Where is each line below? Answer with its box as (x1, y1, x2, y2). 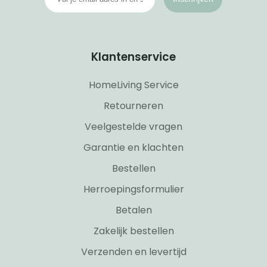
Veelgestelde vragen (85, 119, 182, 133)
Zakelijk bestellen (93, 223, 174, 238)
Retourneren (104, 98, 163, 113)
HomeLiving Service (88, 77, 179, 92)
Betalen (115, 203, 152, 217)
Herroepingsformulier (83, 182, 184, 196)
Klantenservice (91, 48, 176, 65)
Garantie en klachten (83, 140, 184, 154)
